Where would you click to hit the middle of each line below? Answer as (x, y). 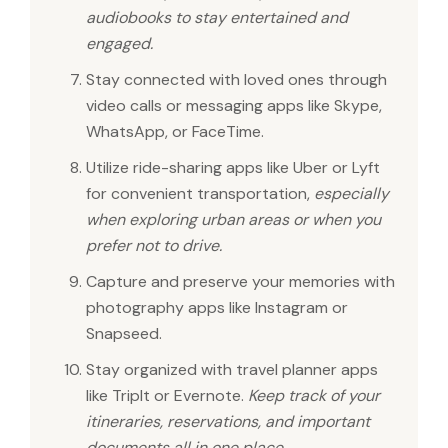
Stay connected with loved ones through (236, 80)
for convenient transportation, (200, 194)
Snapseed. (124, 334)
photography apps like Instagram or (217, 308)
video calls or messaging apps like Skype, (234, 106)
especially (351, 194)
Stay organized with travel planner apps (232, 370)
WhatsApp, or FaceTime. (175, 132)
